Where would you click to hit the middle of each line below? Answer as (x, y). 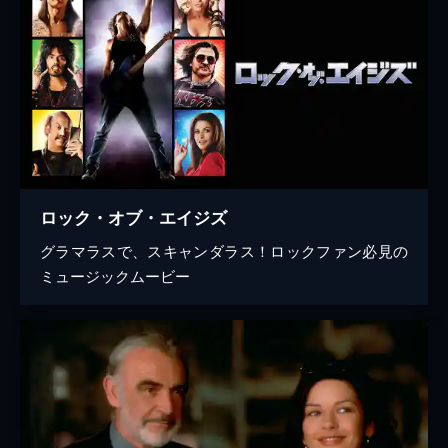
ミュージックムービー (115, 275)
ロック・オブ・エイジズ (133, 216)
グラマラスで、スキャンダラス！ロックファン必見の (224, 250)
